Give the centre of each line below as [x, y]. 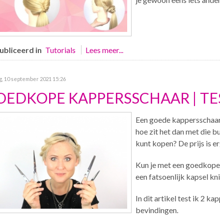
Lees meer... [104, 50]
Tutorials [60, 50]
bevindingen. [157, 210]
